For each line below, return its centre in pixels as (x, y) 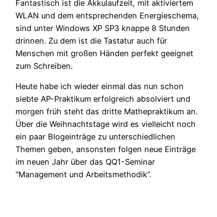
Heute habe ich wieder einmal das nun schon (100, 86)
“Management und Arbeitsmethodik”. (83, 175)
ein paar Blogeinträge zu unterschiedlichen (95, 137)
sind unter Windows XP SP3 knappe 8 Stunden (103, 28)
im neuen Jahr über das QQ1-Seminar (85, 162)
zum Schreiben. (44, 66)
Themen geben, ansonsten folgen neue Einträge (106, 149)
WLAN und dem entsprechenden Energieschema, (107, 15)
